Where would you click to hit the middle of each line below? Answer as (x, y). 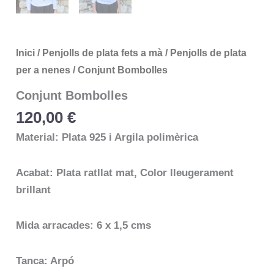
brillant (34, 190)
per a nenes (43, 70)
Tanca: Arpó (45, 261)
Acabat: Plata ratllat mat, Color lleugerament (125, 173)
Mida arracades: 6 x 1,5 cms (84, 225)
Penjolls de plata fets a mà (103, 53)
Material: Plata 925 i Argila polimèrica (107, 138)
